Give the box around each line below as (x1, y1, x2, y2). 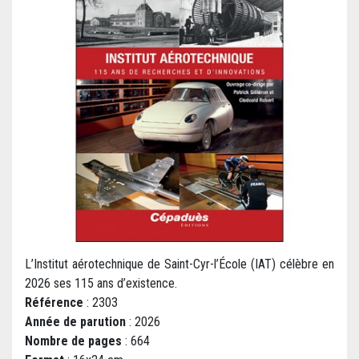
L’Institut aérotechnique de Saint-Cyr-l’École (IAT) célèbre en (25, 256, 334, 272)
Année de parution (25, 314, 126, 330)
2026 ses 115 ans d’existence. (25, 276, 180, 292)
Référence (25, 295, 83, 311)
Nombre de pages (25, 333, 122, 349)
